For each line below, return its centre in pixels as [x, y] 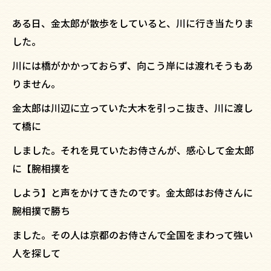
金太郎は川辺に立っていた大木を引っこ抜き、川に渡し [132, 107]
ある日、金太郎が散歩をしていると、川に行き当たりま [133, 23]
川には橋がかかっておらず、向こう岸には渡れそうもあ [132, 65]
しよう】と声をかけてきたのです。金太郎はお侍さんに [132, 192]
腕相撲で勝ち [41, 210]
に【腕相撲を [41, 168]
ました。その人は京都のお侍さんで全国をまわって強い [132, 234]
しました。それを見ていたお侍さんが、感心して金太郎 [133, 150]
